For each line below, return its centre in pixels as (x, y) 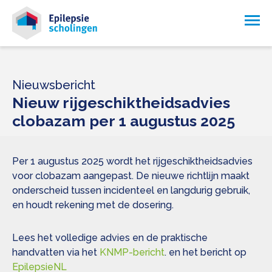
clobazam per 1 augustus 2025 (124, 121)
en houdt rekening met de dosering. (93, 205)
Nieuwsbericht (54, 85)
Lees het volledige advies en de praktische (110, 238)
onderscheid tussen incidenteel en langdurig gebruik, (131, 191)
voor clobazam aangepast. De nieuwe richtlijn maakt (131, 176)
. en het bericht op (206, 253)
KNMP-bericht (132, 253)
